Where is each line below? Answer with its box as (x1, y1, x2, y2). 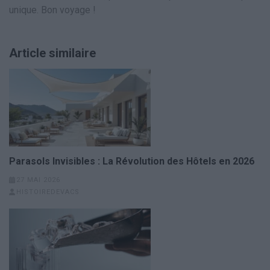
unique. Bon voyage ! (9, 4, 96, 16)
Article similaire (9, 46, 96, 61)
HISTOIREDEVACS (16, 188, 80, 196)
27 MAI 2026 (16, 176, 60, 184)
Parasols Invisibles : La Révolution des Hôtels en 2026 (9, 155, 254, 168)
